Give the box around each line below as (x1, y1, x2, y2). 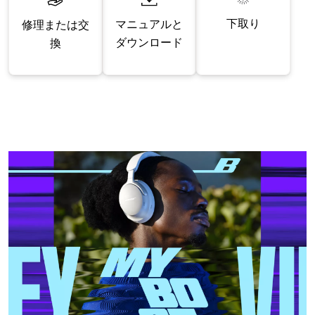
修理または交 (21, 18, 89, 31)
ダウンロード (115, 35, 184, 49)
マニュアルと (115, 17, 184, 30)
